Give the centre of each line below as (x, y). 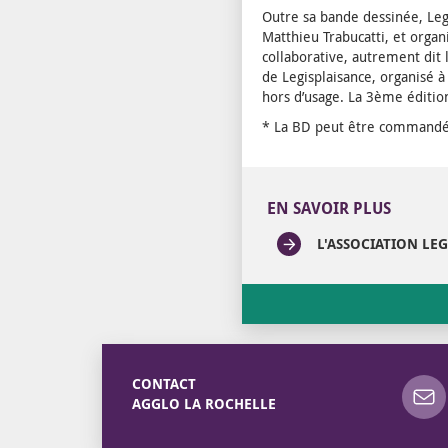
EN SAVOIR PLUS (329, 208)
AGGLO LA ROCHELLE (204, 404)
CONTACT (164, 384)
